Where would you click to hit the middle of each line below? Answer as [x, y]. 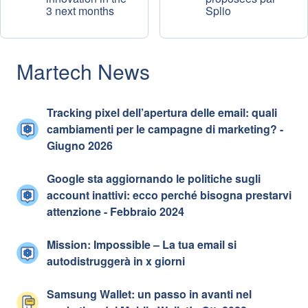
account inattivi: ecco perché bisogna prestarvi [169, 195]
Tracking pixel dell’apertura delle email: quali [162, 112]
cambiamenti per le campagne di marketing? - [165, 129]
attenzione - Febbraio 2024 [115, 211]
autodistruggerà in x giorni [116, 261]
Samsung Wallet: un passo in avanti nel [149, 294]
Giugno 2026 [80, 145]
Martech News [83, 71]
